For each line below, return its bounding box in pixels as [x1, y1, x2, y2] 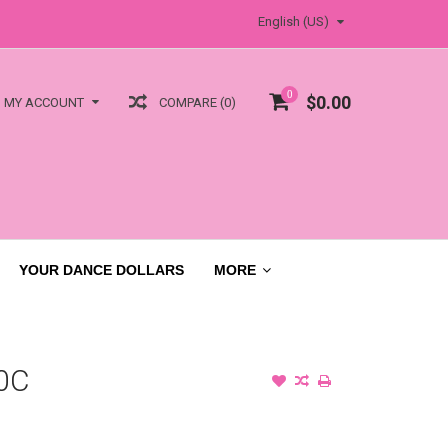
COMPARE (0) [159, 94, 236, 110]
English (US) [258, 14, 329, 29]
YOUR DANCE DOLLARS [19, 261, 184, 278]
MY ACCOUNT [4, 95, 84, 111]
